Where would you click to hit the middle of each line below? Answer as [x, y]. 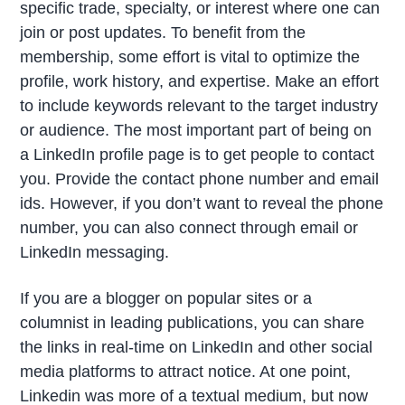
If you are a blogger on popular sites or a [166, 299]
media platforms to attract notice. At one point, [186, 372]
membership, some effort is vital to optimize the [190, 57]
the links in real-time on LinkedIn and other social [197, 348]
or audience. [65, 130]
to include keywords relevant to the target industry [199, 105]
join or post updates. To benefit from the [163, 32]
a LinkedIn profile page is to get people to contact [198, 154]
